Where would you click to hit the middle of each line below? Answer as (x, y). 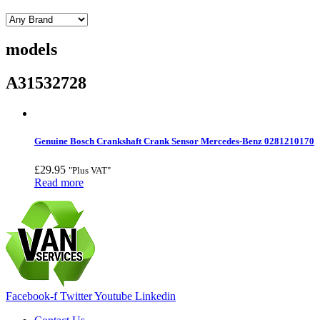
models (31, 50)
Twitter (76, 296)
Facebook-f (31, 296)
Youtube (113, 296)
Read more (59, 182)
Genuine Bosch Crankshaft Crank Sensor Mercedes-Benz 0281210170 (174, 141)
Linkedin (155, 296)
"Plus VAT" (90, 170)
